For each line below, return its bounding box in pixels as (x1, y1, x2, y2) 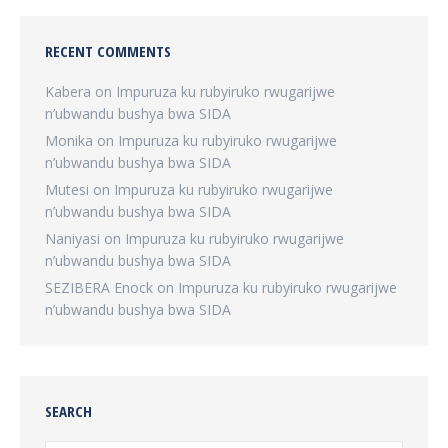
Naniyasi (45, 229, 100, 249)
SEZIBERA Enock (45, 278, 153, 298)
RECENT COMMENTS (45, 41, 171, 62)
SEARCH (45, 401, 92, 422)
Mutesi (45, 180, 89, 200)
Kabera (45, 82, 91, 102)
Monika (45, 131, 93, 151)
